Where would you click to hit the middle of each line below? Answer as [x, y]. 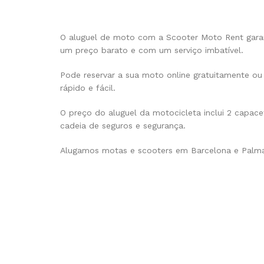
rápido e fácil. [88, 88]
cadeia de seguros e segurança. [123, 125]
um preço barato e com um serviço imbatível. [152, 50]
